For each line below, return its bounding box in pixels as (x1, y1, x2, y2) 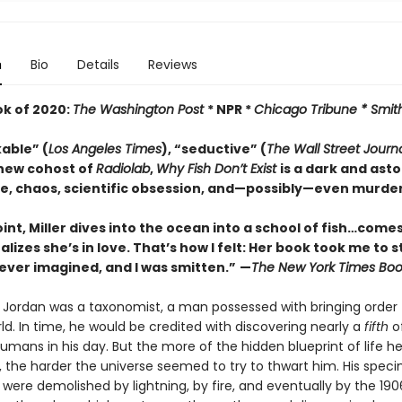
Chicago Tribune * (253, 100, 371, 118)
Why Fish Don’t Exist (155, 160, 280, 178)
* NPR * (206, 100, 254, 118)
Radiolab (95, 160, 150, 178)
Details (76, 56, 119, 74)
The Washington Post (72, 100, 207, 118)
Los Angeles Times (48, 140, 162, 158)
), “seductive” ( (161, 140, 267, 158)
